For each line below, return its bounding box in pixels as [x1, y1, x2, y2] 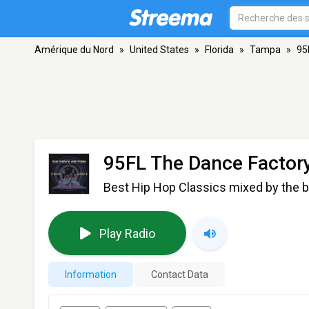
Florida [205, 44, 234, 55]
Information [65, 269, 117, 280]
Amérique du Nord [34, 44, 114, 55]
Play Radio [99, 226, 155, 241]
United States [130, 44, 189, 55]
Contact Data [151, 269, 208, 280]
